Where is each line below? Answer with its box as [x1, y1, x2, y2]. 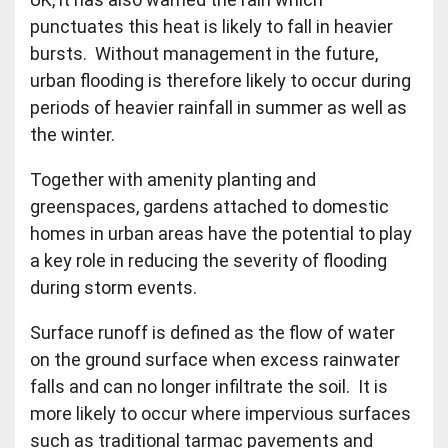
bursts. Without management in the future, [30, 43, 379, 65]
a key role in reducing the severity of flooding [30, 250, 388, 272]
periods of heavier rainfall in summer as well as [30, 97, 408, 119]
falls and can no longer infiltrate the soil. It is [30, 376, 389, 398]
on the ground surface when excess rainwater [30, 349, 401, 371]
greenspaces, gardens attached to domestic [30, 196, 390, 218]
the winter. [30, 124, 132, 146]
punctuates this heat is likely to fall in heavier [30, 16, 394, 38]
